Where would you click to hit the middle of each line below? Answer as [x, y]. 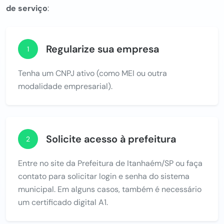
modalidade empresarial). [65, 86]
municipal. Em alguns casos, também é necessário [110, 189]
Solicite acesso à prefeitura [111, 139]
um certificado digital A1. [63, 202]
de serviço [27, 8]
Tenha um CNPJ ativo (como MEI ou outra [92, 73]
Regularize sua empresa [102, 49]
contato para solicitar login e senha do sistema [104, 176]
